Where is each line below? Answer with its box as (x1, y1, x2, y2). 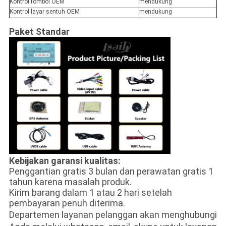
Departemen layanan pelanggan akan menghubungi (9, 209, 217, 220)
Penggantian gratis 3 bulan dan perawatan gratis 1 (9, 166, 213, 177)
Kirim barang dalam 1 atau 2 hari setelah (9, 187, 172, 198)
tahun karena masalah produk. (9, 177, 132, 188)
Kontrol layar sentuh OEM (9, 8, 80, 15)
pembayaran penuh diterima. (9, 198, 125, 209)
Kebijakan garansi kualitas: (9, 155, 121, 166)
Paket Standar (9, 26, 70, 37)
